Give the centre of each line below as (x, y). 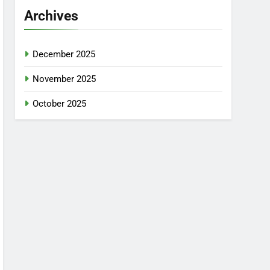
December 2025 (64, 54)
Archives (52, 16)
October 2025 (60, 104)
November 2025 (64, 79)
